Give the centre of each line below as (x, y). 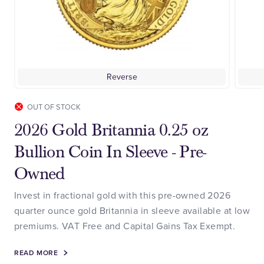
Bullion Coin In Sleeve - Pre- (110, 152)
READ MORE (36, 252)
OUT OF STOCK (54, 106)
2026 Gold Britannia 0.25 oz (111, 130)
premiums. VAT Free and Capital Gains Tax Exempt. (125, 225)
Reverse (122, 76)
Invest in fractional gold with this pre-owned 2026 (122, 195)
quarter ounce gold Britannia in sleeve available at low (132, 210)
